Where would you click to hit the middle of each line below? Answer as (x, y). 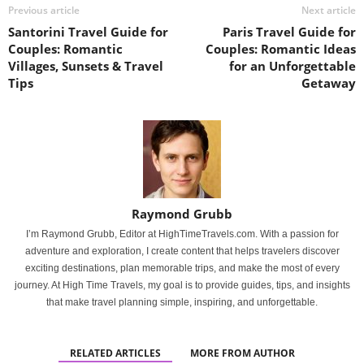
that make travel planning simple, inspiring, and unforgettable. (182, 302)
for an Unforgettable (292, 66)
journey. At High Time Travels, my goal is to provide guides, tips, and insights (182, 285)
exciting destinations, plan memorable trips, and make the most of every (182, 268)
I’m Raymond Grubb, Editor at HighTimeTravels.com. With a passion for (182, 234)
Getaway (329, 83)
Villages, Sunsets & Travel (86, 66)
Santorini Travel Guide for (88, 32)
